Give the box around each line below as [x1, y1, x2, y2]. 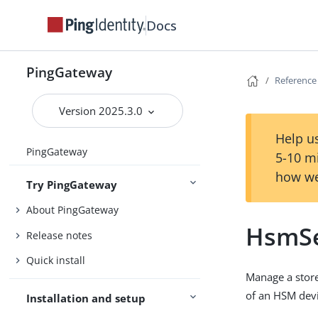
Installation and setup [26, 291, 146, 306]
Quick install [26, 253, 86, 268]
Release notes [26, 228, 93, 242]
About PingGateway [26, 203, 119, 217]
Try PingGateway [26, 177, 118, 192]
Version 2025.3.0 [58, 104, 146, 118]
